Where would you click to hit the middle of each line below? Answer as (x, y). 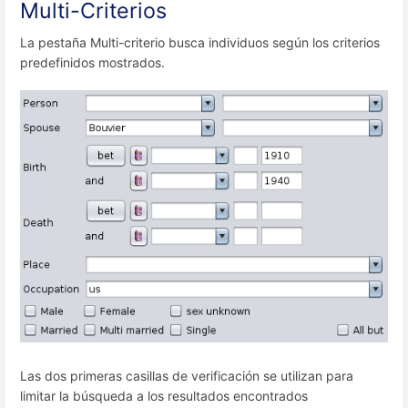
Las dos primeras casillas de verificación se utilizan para (187, 375)
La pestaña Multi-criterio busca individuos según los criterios (200, 42)
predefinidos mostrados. (92, 62)
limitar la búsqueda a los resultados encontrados (164, 395)
